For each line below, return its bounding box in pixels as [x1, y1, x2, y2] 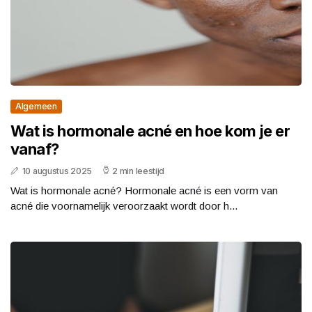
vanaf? [10, 140, 59, 159]
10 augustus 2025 [22, 166, 92, 177]
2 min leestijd [112, 166, 165, 177]
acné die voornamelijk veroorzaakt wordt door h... [10, 200, 237, 212]
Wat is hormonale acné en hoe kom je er [10, 122, 290, 141]
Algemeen [15, 101, 57, 112]
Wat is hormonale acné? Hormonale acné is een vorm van [10, 185, 278, 197]
